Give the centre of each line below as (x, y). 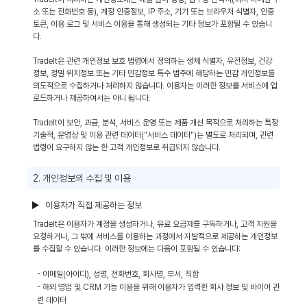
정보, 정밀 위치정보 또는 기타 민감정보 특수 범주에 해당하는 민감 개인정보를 (154, 73)
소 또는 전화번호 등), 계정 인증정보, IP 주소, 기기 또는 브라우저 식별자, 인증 (153, 12)
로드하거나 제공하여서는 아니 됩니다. (92, 98)
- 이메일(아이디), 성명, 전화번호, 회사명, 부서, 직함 (118, 274)
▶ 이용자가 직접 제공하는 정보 (87, 205)
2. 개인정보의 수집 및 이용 (82, 178)
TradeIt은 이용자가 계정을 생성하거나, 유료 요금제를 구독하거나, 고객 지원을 (155, 224)
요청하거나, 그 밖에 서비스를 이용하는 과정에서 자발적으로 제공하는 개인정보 (155, 236)
